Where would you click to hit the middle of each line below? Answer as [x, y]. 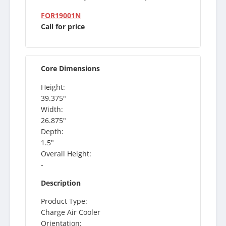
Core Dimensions [70, 69]
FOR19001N [61, 16]
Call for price [63, 27]
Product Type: [64, 201]
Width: [52, 109]
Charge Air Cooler [71, 212]
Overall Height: [66, 153]
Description [61, 183]
